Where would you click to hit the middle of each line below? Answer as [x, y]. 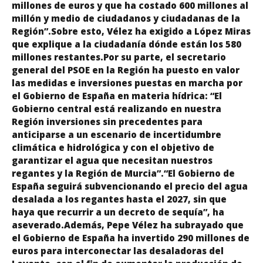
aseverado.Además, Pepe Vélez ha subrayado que [128, 225]
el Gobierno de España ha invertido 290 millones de [131, 237]
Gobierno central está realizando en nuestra [117, 108]
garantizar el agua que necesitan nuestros [112, 160]
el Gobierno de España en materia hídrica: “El [117, 95]
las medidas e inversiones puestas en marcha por [127, 82]
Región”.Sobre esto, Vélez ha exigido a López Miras [131, 31]
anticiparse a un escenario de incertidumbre [117, 134]
